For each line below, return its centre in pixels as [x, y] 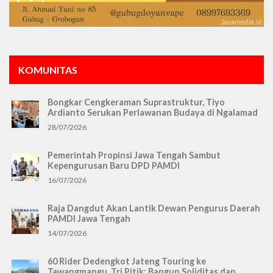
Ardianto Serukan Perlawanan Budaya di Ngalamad [153, 113]
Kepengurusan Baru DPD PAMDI [114, 166]
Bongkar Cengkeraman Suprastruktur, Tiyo [136, 102]
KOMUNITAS [48, 70]
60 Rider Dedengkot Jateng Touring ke [127, 261]
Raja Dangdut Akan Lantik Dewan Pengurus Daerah [154, 208]
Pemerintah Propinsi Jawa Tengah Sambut [134, 155]
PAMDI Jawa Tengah [89, 219]
